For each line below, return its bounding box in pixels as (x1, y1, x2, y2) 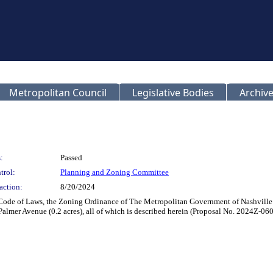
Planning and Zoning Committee (60, 168, 169, 177)
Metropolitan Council (9, 86, 107, 99)
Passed (60, 153, 82, 162)
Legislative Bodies (132, 86, 214, 99)
